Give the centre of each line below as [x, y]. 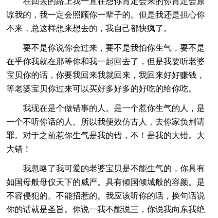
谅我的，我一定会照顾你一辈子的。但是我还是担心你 [106, 15]
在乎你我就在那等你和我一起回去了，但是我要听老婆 [106, 61]
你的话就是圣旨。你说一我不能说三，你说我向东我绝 [106, 209]
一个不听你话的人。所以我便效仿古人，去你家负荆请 [106, 122]
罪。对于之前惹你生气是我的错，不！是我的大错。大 [106, 135]
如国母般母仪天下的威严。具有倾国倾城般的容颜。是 [106, 182]
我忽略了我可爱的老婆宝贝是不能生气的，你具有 [106, 168]
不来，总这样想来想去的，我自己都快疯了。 [89, 28]
